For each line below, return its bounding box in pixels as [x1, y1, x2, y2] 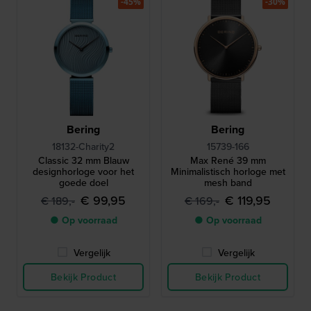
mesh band [203, 175, 252, 190]
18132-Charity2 [52, 139, 115, 153]
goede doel [58, 175, 108, 190]
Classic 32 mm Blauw [37, 153, 129, 167]
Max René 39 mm [190, 153, 266, 167]
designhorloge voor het [33, 164, 134, 178]
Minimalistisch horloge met [170, 164, 285, 178]
